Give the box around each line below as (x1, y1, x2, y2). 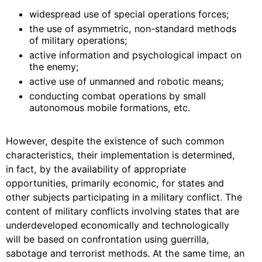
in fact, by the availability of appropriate (6, 163, 186, 175)
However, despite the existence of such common (6, 135, 224, 147)
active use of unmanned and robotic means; (29, 75, 224, 87)
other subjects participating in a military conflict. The (6, 191, 242, 203)
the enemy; (29, 61, 79, 73)
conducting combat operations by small (29, 90, 206, 102)
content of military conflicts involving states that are (6, 205, 239, 217)
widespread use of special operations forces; (29, 8, 229, 20)
